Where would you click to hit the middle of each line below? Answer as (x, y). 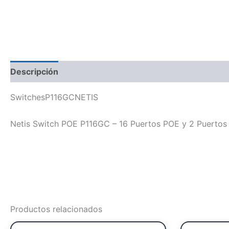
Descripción (34, 72)
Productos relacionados (56, 209)
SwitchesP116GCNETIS (54, 97)
